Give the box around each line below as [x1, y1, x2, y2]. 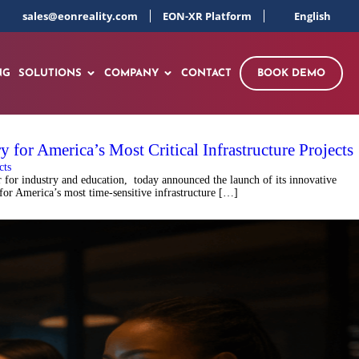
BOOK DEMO [257, 68, 325, 79]
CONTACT [181, 68, 232, 79]
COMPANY [104, 68, 159, 79]
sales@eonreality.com [22, 9, 139, 23]
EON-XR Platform [163, 9, 252, 23]
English [294, 9, 331, 23]
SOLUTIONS [18, 68, 82, 79]
